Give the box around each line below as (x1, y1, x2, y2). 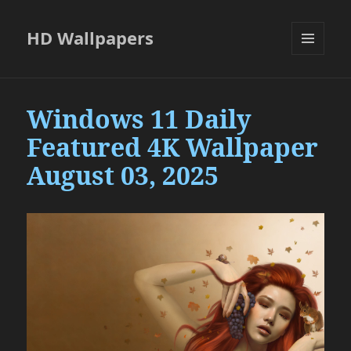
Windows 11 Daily (27, 102, 252, 136)
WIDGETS (291, 81, 336, 95)
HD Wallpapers (27, 26, 154, 50)
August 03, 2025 (27, 158, 219, 193)
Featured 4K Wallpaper (27, 130, 319, 165)
